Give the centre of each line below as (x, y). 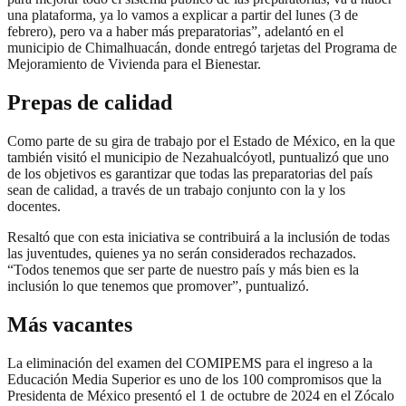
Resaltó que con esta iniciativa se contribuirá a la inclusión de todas (198, 237)
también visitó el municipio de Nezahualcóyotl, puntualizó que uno (198, 158)
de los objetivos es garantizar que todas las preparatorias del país (190, 174)
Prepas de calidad (90, 103)
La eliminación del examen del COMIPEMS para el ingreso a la (190, 362)
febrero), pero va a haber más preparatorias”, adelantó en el (175, 32)
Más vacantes (70, 324)
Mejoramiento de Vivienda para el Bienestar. (134, 64)
